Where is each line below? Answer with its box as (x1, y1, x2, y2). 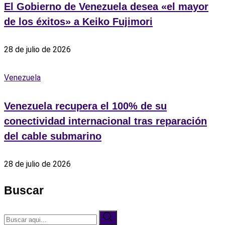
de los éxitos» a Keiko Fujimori (4, 16, 153, 27)
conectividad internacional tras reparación (4, 115, 207, 127)
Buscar (4, 184, 44, 197)
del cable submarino (4, 130, 101, 142)
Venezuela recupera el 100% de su (4, 100, 167, 111)
